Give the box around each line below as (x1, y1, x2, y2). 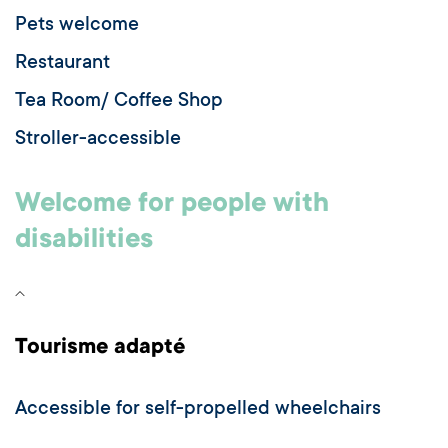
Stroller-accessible (15, 129, 181, 152)
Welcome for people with (15, 190, 329, 221)
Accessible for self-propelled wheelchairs (15, 399, 381, 422)
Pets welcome (15, 15, 139, 38)
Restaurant (15, 53, 110, 76)
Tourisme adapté (15, 336, 185, 361)
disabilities (15, 226, 153, 257)
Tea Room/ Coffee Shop (15, 91, 223, 114)
